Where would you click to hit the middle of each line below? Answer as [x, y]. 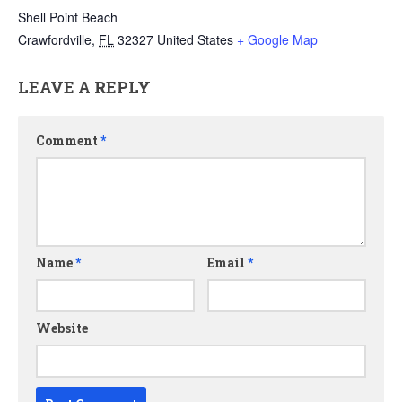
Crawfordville [55, 40]
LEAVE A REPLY [84, 87]
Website [62, 328]
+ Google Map [277, 40]
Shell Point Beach [68, 17]
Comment [68, 141]
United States [195, 40]
